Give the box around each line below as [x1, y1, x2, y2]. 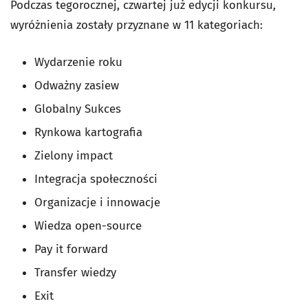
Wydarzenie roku [34, 55, 126, 69]
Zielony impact [34, 148, 116, 163]
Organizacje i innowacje [34, 195, 164, 210]
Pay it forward [34, 242, 111, 256]
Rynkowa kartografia [34, 125, 146, 140]
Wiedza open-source [34, 219, 145, 233]
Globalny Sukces [34, 102, 124, 116]
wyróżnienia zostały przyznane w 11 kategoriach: [10, 18, 263, 32]
